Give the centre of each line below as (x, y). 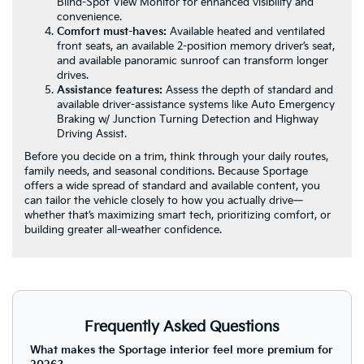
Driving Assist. (92, 134)
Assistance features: (110, 91)
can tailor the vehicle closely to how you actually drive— (164, 201)
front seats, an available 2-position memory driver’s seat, (196, 47)
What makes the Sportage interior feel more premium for (181, 351)
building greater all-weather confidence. (123, 230)
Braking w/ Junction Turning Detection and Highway (188, 120)
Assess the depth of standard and (248, 91)
